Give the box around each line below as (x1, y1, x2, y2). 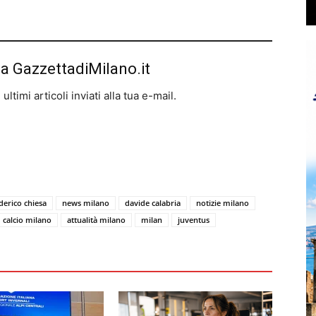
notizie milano (196, 197, 249, 208)
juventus (178, 214, 209, 225)
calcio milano (3, 214, 51, 225)
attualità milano (67, 214, 126, 225)
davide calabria (125, 197, 181, 208)
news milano (62, 197, 109, 208)
